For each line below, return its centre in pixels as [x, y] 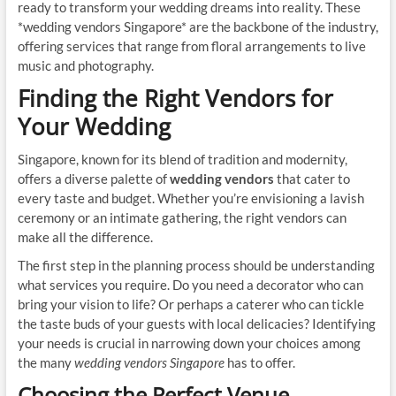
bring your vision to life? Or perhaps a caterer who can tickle [190, 304]
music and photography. [85, 65]
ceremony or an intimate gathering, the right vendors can [182, 217]
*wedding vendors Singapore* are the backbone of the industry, [198, 27]
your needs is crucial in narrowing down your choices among [189, 343]
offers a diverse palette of [93, 179]
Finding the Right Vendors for [175, 98]
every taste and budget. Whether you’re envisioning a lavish [190, 198]
